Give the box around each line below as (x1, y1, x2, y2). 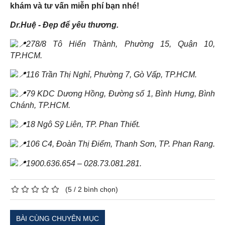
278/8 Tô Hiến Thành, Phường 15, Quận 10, (26, 39, 215, 48)
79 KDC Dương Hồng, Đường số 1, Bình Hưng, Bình (26, 89, 215, 98)
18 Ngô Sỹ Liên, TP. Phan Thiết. (26, 120, 140, 129)
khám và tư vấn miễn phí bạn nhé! (10, 1, 139, 10)
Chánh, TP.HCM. (10, 101, 70, 110)
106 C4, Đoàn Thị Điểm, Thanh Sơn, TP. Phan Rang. (26, 139, 215, 148)
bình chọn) (82, 185, 118, 194)
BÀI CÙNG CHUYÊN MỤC (16, 214, 99, 223)
